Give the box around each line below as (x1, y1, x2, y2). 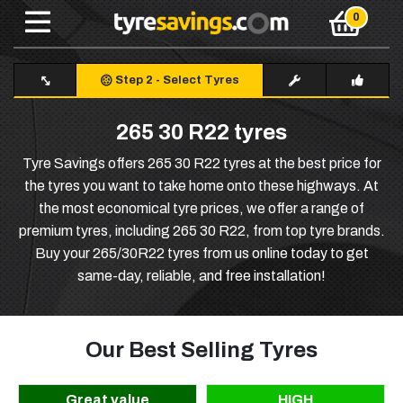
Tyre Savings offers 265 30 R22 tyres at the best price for (22, 156, 381, 172)
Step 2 (114, 74, 153, 87)
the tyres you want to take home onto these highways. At (24, 178, 379, 194)
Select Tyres (162, 74, 239, 87)
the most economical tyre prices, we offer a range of (39, 201, 364, 217)
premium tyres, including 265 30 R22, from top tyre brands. (18, 223, 385, 239)
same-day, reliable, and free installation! (77, 268, 326, 284)
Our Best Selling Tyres (85, 338, 318, 363)
